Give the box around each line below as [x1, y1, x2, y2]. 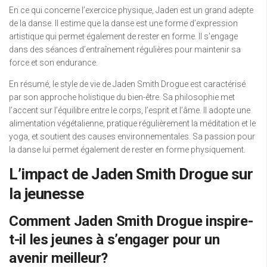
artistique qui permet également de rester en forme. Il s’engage [9, 32, 238, 42]
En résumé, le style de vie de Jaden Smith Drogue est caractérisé [9, 79, 246, 89]
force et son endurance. [9, 58, 98, 68]
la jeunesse [9, 185, 84, 203]
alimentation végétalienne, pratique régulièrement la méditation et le [9, 119, 256, 129]
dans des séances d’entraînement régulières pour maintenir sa [9, 45, 241, 55]
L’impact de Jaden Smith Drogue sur [9, 165, 253, 184]
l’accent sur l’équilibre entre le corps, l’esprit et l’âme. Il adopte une [9, 105, 250, 116]
